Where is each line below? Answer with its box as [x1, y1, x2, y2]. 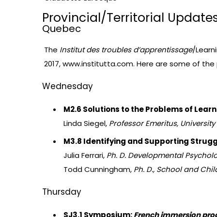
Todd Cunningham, [63, 164, 134, 175]
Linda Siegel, [63, 118, 109, 129]
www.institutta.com [62, 59, 133, 69]
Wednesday [42, 80, 93, 93]
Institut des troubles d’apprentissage [60, 45, 192, 55]
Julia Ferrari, [63, 150, 107, 161]
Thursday [42, 186, 81, 198]
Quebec [42, 22, 81, 36]
